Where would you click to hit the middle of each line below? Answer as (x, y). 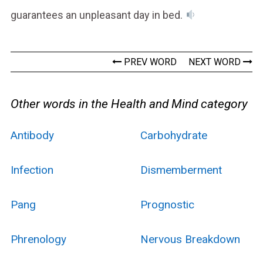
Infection (32, 170)
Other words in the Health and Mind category (129, 104)
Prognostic (167, 204)
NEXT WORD (216, 62)
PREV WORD (149, 62)
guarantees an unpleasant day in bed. (97, 15)
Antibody (32, 135)
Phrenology (38, 239)
